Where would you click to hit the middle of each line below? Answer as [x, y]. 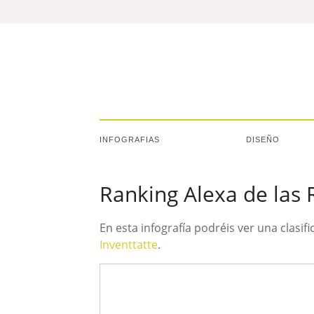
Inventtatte [129, 245]
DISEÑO [263, 139]
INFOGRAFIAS [130, 139]
